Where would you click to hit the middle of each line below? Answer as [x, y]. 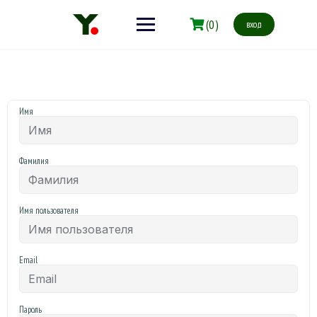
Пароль [30, 310]
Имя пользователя [49, 211]
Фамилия [34, 161]
